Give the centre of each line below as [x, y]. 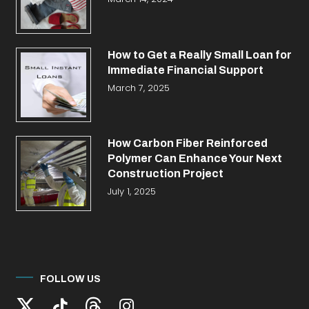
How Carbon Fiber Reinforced [187, 143]
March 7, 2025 [138, 88]
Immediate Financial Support [185, 70]
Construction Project [165, 174]
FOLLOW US [71, 279]
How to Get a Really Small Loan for [199, 54]
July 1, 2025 [131, 192]
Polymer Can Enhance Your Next [195, 159]
